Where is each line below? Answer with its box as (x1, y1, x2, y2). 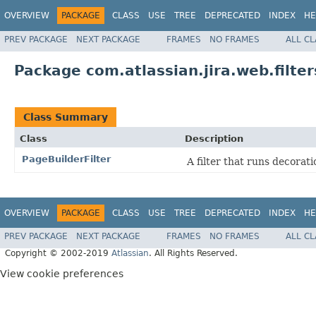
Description (185, 133, 243, 144)
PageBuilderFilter (22, 153, 111, 164)
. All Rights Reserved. (149, 248, 238, 259)
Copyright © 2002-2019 (5, 248, 111, 259)
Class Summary (23, 111, 108, 123)
